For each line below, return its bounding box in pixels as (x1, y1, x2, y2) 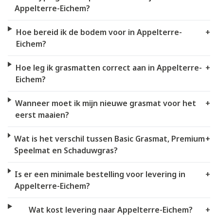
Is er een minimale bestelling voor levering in (15, 168, 186, 180)
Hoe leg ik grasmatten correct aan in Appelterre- (15, 62, 202, 73)
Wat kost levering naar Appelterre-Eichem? (28, 204, 193, 215)
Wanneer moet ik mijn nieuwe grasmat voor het (15, 97, 196, 109)
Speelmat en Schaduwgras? (14, 145, 118, 156)
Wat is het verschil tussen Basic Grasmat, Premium (14, 133, 205, 144)
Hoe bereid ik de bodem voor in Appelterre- (16, 26, 182, 37)
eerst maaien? (15, 109, 69, 120)
